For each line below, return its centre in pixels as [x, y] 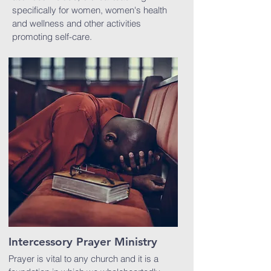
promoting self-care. [52, 37]
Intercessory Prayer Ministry [83, 242]
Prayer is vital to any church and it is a [83, 259]
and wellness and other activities [77, 23]
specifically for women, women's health [90, 10]
